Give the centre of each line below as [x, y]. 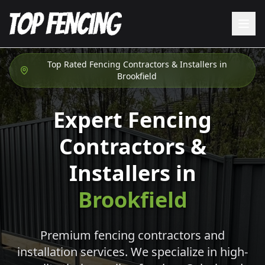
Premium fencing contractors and [132, 235]
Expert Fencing [132, 120]
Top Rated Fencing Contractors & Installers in [137, 64]
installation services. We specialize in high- [132, 252]
